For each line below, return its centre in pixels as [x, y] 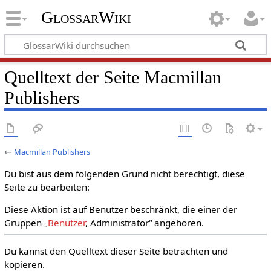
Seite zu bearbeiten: [47, 187]
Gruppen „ [26, 223]
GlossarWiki [86, 18]
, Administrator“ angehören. [144, 223]
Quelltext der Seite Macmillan [113, 77]
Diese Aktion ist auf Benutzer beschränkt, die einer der [120, 210]
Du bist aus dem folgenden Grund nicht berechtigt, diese [124, 174]
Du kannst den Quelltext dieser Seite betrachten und [116, 251]
